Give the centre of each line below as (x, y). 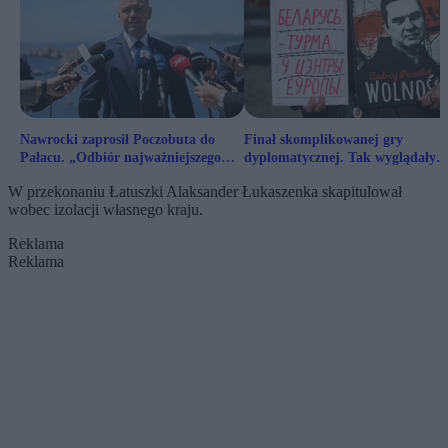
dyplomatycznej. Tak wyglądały (340, 158)
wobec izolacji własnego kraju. (105, 210)
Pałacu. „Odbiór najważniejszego (120, 158)
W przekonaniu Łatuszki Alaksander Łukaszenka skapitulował (205, 192)
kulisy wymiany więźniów (321, 176)
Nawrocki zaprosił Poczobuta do (117, 140)
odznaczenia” (60, 176)
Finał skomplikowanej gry (323, 140)
